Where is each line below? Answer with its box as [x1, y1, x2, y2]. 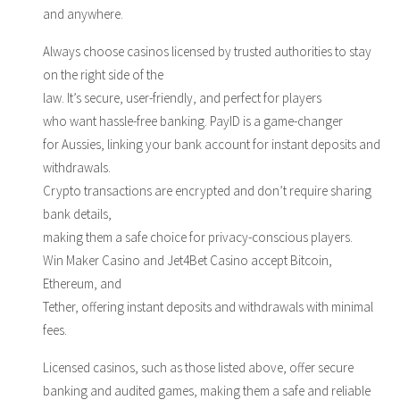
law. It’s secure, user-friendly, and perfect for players [43, 88, 321, 106]
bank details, [43, 204, 112, 222]
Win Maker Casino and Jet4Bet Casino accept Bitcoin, [43, 251, 332, 269]
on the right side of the [43, 65, 163, 83]
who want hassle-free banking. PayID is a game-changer [43, 112, 343, 129]
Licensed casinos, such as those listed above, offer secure [43, 358, 354, 376]
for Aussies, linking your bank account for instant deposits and [43, 135, 380, 153]
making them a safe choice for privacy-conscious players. [43, 228, 353, 246]
